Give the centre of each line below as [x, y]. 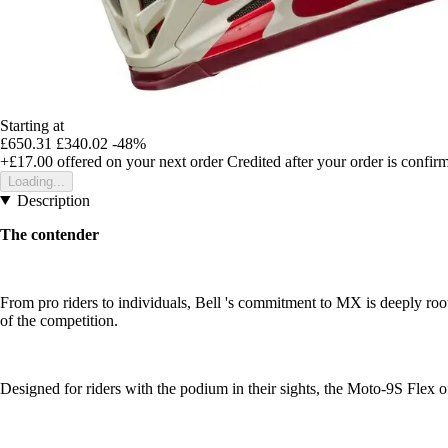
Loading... [36, 181]
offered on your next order [138, 161]
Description [53, 200]
